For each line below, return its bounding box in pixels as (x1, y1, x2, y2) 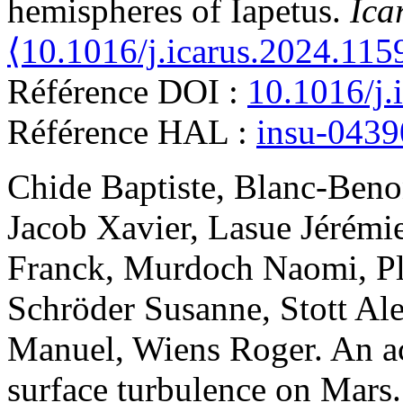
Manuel (7, 329, 115, 369)
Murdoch (123, 248, 254, 288)
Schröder (7, 289, 135, 328)
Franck (7, 248, 105, 288)
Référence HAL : (7, 112, 256, 152)
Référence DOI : (7, 72, 247, 112)
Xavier (96, 208, 190, 247)
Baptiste (101, 167, 216, 207)
